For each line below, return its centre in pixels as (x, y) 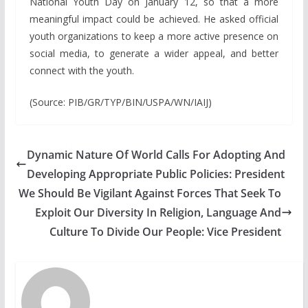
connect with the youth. (81, 71)
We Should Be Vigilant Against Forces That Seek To (150, 194)
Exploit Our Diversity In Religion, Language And (158, 213)
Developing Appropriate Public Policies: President (155, 174)
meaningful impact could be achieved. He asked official (154, 19)
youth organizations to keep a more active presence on (154, 36)
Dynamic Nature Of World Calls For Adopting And (156, 155)
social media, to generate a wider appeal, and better (154, 54)
